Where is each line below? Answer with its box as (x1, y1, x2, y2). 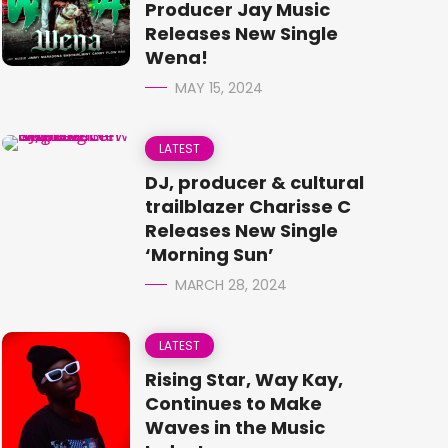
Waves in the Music (145, 415, 325, 440)
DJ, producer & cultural (145, 170, 364, 195)
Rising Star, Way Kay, (145, 367, 343, 392)
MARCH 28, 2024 (175, 275, 287, 295)
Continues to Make (145, 391, 322, 416)
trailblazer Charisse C (145, 194, 355, 219)
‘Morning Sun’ (145, 242, 274, 267)
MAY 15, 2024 (175, 78, 263, 98)
